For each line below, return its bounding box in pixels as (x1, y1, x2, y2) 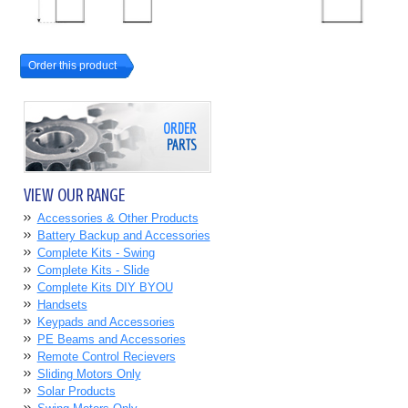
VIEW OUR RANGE (23, 184, 126, 206)
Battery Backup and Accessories (36, 228, 210, 242)
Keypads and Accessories (36, 314, 175, 329)
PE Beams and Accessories (36, 331, 186, 346)
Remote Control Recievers (36, 349, 176, 363)
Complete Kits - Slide (36, 262, 149, 277)
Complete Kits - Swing (36, 245, 155, 260)
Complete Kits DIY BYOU (36, 280, 173, 294)
